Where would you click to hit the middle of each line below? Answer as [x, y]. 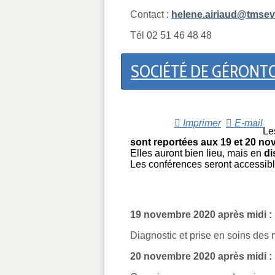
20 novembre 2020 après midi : [201, 256]
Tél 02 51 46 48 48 [171, 35]
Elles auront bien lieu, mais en [197, 153]
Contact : [151, 14]
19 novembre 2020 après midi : [201, 214]
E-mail [247, 123]
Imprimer [201, 123]
